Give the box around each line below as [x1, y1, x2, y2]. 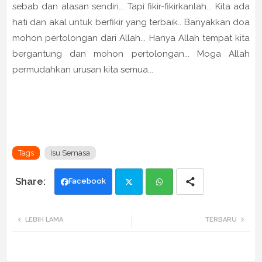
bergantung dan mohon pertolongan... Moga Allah [12, 49, 250, 60]
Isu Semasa [50, 149, 90, 158]
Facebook [68, 177, 106, 186]
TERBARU [205, 216, 237, 224]
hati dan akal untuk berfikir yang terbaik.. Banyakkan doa [12, 17, 250, 28]
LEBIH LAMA [25, 216, 63, 224]
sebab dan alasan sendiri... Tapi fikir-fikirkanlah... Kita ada [12, 1, 250, 12]
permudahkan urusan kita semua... [12, 64, 153, 75]
